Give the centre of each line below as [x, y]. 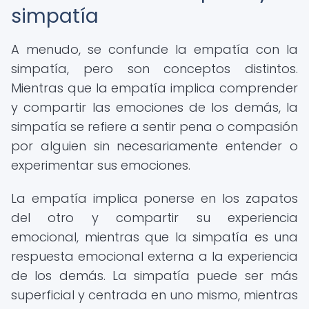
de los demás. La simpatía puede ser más [154, 276]
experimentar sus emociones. [101, 165]
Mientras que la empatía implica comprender [154, 88]
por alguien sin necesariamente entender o [154, 146]
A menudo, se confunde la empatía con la [154, 49]
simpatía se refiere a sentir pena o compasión [154, 127]
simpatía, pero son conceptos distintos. [154, 69]
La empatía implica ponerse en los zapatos [154, 198]
